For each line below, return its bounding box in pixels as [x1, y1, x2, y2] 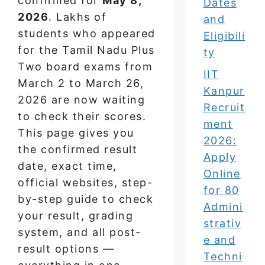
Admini [203, 201, 243, 213]
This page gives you [18, 127, 134, 140]
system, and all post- [18, 226, 141, 239]
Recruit [203, 101, 245, 114]
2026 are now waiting [18, 93, 145, 106]
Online [203, 167, 241, 180]
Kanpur [203, 85, 245, 97]
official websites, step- [18, 176, 153, 189]
